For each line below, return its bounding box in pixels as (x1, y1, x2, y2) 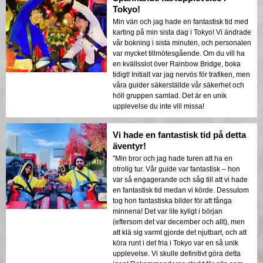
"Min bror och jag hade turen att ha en (113, 154, 232, 163)
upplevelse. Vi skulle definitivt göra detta (113, 249, 241, 258)
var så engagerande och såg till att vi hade (113, 175, 248, 184)
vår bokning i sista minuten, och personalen (113, 38, 251, 47)
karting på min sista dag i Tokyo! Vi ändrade (113, 28, 251, 36)
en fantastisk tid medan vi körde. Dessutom (113, 186, 249, 194)
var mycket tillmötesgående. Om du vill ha (113, 49, 245, 58)
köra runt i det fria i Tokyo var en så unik (113, 238, 238, 247)
